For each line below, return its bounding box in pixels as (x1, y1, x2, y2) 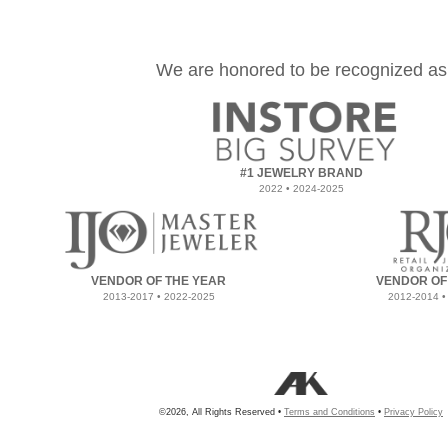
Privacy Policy (384, 407, 443, 418)
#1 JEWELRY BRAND (239, 165, 363, 180)
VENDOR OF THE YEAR (91, 274, 226, 289)
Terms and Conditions (284, 407, 375, 418)
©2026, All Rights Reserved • (159, 407, 284, 418)
